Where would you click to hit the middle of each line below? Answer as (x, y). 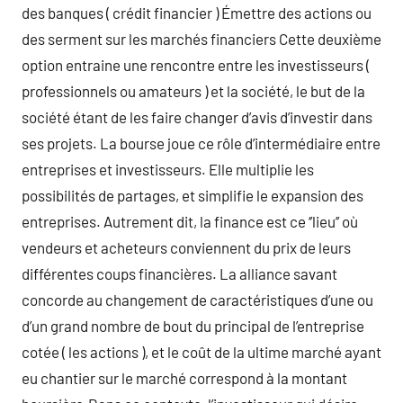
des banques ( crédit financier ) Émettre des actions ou (197, 13)
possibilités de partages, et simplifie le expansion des (193, 195)
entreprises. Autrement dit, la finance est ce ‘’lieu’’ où (190, 221)
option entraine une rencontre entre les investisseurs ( (196, 65)
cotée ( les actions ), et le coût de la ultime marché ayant (201, 352)
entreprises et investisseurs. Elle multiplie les (168, 169)
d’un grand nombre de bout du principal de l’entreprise (193, 326)
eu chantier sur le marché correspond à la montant (184, 378)
